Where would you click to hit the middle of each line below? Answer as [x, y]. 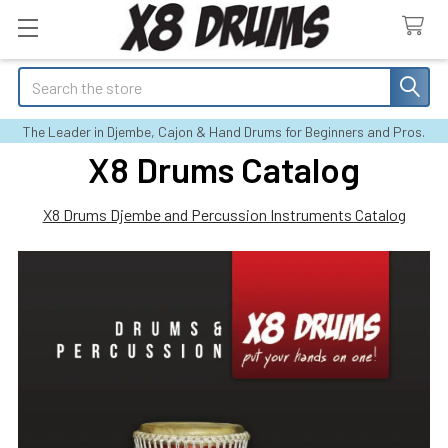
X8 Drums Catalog [224, 169]
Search [41, 78]
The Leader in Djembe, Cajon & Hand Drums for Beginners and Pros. [224, 131]
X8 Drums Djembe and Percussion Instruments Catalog [224, 214]
